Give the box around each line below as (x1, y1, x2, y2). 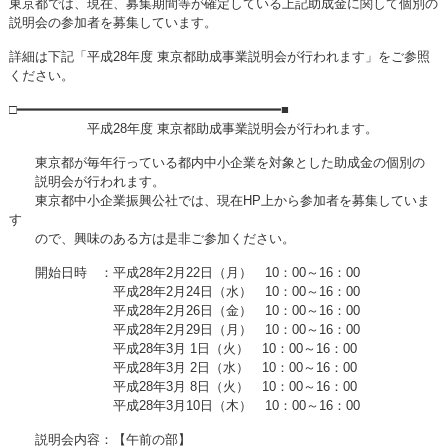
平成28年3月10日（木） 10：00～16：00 (9, 398, 360, 413)
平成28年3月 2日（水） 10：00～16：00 (9, 360, 357, 375)
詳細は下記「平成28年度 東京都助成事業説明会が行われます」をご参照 (9, 49, 430, 64)
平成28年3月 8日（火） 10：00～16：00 (9, 379, 357, 394)
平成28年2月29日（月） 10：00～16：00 (9, 322, 360, 337)
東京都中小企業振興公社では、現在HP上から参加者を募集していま (9, 193, 430, 208)
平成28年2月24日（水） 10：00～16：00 (9, 284, 360, 299)
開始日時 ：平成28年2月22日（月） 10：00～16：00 (9, 265, 360, 280)
